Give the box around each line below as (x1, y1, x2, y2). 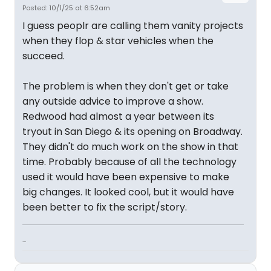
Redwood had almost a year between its (22, 109, 214, 124)
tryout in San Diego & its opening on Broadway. (22, 125, 243, 139)
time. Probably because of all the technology (22, 155, 237, 169)
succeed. (22, 49, 65, 64)
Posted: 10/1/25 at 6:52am (22, 3, 110, 13)
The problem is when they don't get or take (22, 79, 229, 94)
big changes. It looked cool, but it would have (22, 185, 234, 200)
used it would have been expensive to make (22, 170, 229, 184)
